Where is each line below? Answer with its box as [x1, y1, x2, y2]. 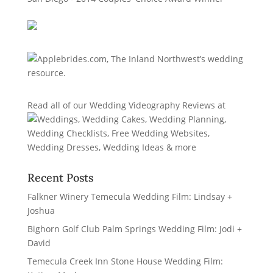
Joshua [27, 205, 55, 217]
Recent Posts [27, 171, 93, 185]
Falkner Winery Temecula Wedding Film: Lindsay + [27, 191, 232, 203]
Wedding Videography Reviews [89, 99, 215, 112]
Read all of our [27, 99, 90, 112]
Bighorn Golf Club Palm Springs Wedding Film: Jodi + [27, 223, 242, 235]
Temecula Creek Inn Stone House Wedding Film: [27, 255, 223, 268]
